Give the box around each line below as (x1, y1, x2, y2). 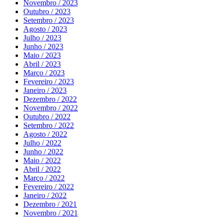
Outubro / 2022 (23, 112, 71, 121)
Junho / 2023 (23, 42, 63, 51)
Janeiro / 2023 (23, 86, 67, 95)
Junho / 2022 (23, 147, 63, 156)
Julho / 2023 (23, 34, 61, 42)
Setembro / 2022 (23, 121, 74, 130)
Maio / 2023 (23, 51, 61, 60)
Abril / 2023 (23, 60, 61, 69)
